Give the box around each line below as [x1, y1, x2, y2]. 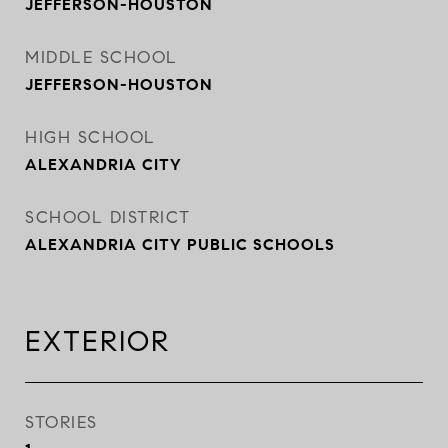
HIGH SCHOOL [25, 127, 156, 148]
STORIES [25, 412, 98, 433]
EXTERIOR [25, 324, 170, 359]
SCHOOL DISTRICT [25, 207, 191, 228]
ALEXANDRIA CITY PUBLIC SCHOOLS [25, 235, 335, 254]
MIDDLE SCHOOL [25, 47, 178, 68]
